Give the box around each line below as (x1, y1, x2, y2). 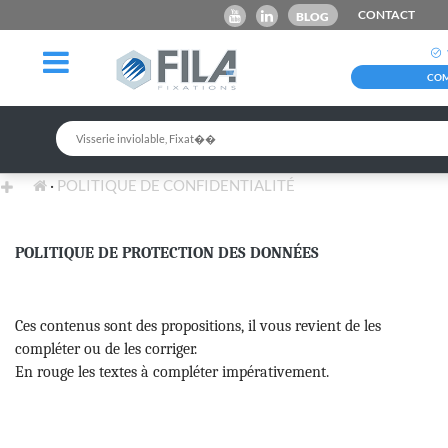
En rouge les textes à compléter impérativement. (15, 362, 329, 381)
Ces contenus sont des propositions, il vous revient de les (15, 316, 381, 335)
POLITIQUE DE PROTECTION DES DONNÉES (15, 243, 319, 262)
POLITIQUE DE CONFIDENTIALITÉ (57, 176, 295, 194)
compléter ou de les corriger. (15, 339, 197, 358)
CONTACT (357, 7, 415, 22)
